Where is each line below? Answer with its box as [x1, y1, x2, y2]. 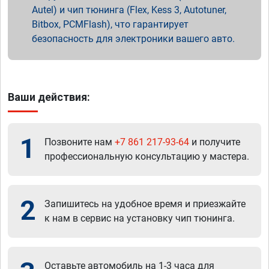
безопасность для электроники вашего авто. [32, 33, 235, 45]
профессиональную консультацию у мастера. [44, 151, 249, 163]
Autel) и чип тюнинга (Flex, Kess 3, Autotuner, [32, 4, 226, 16]
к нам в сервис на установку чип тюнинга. [44, 213, 235, 225]
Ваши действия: [8, 91, 90, 104]
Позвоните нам [44, 136, 115, 148]
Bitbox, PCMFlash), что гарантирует [32, 19, 189, 31]
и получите [189, 136, 240, 148]
